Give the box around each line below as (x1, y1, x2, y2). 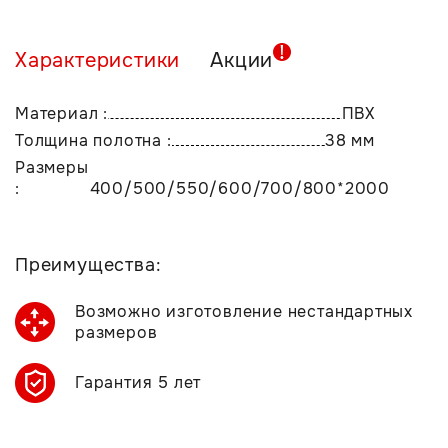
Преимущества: (15, 254, 162, 276)
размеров (75, 322, 158, 343)
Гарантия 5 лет (75, 372, 202, 393)
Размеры (15, 157, 89, 178)
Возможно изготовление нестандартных (75, 301, 413, 322)
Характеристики (15, 48, 181, 73)
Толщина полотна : (15, 130, 172, 151)
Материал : (15, 103, 108, 124)
